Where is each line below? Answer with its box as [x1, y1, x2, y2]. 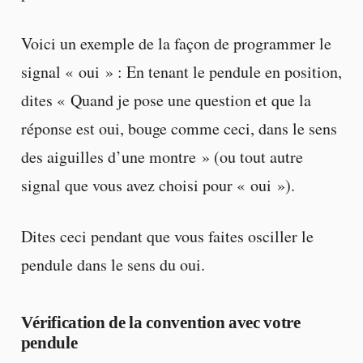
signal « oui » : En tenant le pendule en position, [20, 60, 342, 83]
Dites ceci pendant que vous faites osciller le [20, 224, 314, 247]
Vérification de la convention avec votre [20, 313, 301, 333]
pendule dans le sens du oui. [20, 253, 205, 275]
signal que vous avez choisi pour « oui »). [20, 173, 295, 196]
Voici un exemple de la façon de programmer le [20, 32, 331, 54]
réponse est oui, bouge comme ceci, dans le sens [20, 117, 337, 139]
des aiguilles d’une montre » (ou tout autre [20, 145, 303, 168]
